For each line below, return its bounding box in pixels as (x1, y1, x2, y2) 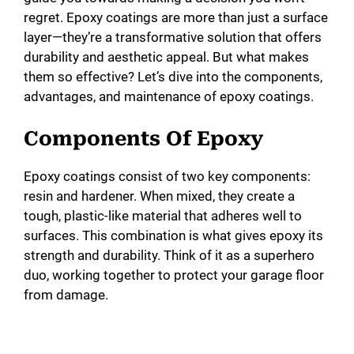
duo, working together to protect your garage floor (24, 266, 324, 283)
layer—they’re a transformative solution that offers (24, 29, 322, 46)
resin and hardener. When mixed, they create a (24, 187, 295, 204)
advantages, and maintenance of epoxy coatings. (24, 88, 314, 105)
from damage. (24, 286, 108, 303)
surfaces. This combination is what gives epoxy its (24, 227, 323, 243)
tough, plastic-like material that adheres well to (24, 207, 302, 224)
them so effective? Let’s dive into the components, (24, 69, 322, 85)
